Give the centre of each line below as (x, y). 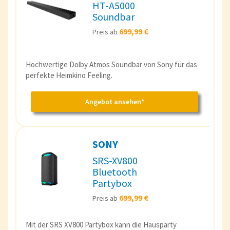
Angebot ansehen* (114, 101)
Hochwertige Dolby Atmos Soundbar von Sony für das (111, 64)
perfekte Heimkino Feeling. (69, 75)
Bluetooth (115, 171)
